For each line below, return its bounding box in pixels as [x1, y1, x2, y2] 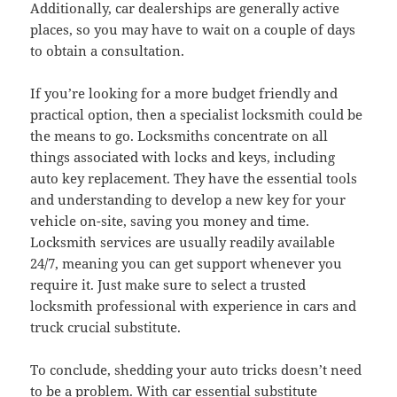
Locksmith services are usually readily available [30, 233, 336, 252]
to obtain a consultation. [30, 42, 185, 60]
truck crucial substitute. [30, 318, 182, 337]
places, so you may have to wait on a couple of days [30, 20, 356, 39]
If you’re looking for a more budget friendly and [30, 84, 339, 103]
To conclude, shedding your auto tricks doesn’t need [30, 361, 362, 379]
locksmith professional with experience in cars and [30, 297, 357, 315]
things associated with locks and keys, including [30, 148, 336, 167]
